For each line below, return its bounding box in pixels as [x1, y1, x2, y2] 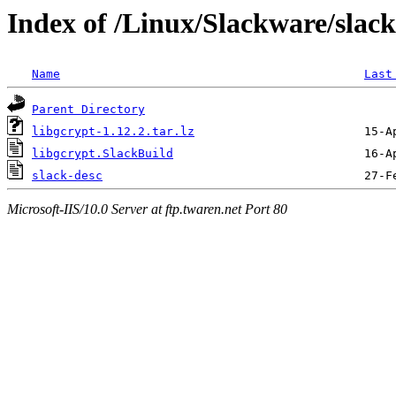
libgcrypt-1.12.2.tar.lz [32, 125, 194, 139]
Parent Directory [32, 103, 145, 117]
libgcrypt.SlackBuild [32, 147, 173, 161]
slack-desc [32, 169, 103, 183]
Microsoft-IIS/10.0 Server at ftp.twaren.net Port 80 [7, 201, 287, 217]
